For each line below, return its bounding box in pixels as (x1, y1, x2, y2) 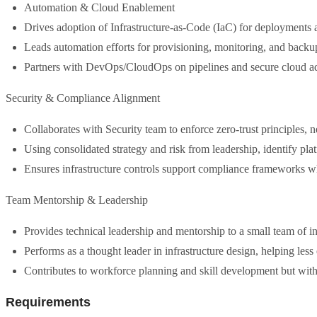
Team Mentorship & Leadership (6, 194, 148, 206)
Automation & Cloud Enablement (24, 1, 175, 13)
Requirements (6, 295, 91, 309)
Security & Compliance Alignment (6, 92, 160, 104)
